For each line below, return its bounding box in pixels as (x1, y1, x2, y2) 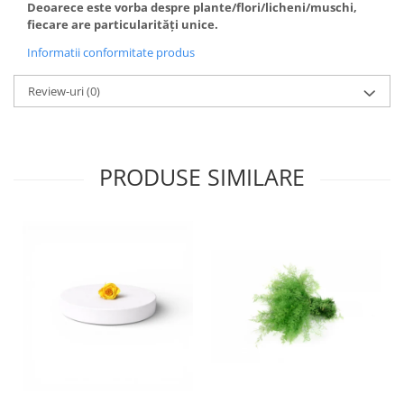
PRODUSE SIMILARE (99, 161, 305, 193)
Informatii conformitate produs (27, 44, 195, 61)
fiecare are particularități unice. (27, 16, 218, 33)
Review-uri (28, 83, 87, 100)
